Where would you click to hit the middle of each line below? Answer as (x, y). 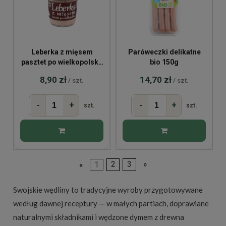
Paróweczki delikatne (164, 52)
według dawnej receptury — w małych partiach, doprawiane (111, 204)
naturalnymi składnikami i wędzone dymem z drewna (99, 217)
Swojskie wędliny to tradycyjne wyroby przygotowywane (108, 190)
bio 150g (164, 62)
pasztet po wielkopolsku (62, 62)
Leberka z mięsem (62, 52)
